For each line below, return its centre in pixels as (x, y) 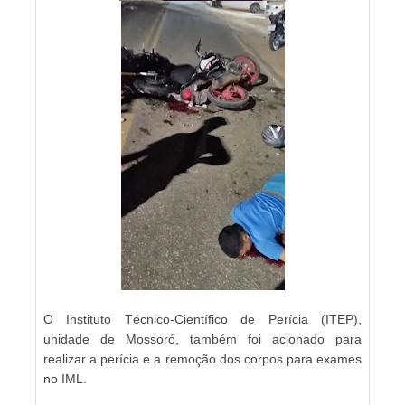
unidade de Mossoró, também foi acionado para (202, 339)
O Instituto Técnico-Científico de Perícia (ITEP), (202, 319)
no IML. (65, 378)
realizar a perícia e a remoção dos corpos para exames (202, 358)
